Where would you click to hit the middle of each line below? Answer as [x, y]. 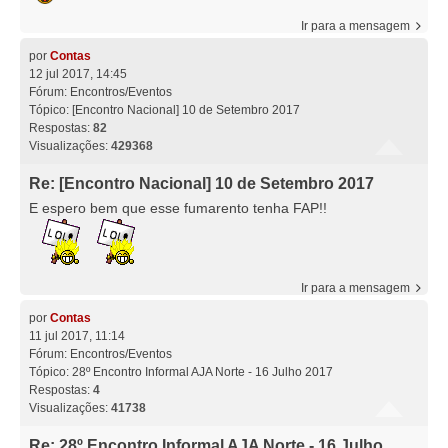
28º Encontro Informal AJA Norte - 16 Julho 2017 [202, 372]
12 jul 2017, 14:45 [78, 73]
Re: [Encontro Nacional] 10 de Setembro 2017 [201, 183]
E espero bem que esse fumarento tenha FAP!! [178, 208]
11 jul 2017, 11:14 [77, 336]
